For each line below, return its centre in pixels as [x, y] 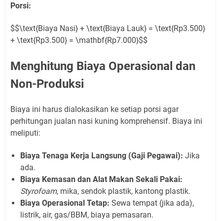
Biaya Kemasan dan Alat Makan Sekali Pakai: [101, 179]
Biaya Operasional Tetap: [65, 203]
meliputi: [25, 133]
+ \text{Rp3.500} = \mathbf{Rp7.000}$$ [79, 40]
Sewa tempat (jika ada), [152, 203]
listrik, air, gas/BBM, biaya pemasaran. [87, 215]
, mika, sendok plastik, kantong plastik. [124, 191]
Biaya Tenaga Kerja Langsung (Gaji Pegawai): [102, 155]
